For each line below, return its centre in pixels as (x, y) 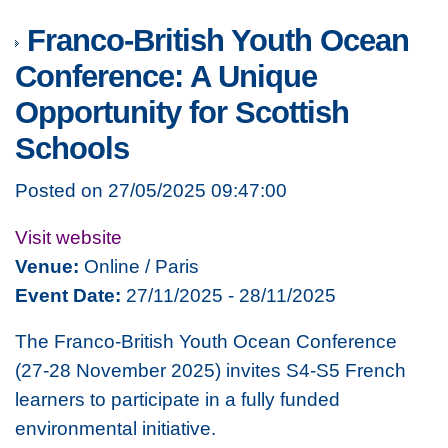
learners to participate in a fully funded (177, 399)
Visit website (68, 236)
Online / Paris (139, 265)
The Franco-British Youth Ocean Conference (206, 341)
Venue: (47, 265)
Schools (72, 149)
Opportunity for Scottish (182, 113)
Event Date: (68, 294)
